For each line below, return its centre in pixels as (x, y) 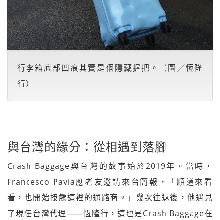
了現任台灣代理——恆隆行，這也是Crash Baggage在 (110, 213)
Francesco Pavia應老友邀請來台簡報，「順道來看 (110, 182)
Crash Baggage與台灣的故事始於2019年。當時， (110, 166)
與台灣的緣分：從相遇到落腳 (87, 147)
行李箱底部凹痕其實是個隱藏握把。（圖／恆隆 (110, 68)
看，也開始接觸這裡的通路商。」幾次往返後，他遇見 (110, 198)
